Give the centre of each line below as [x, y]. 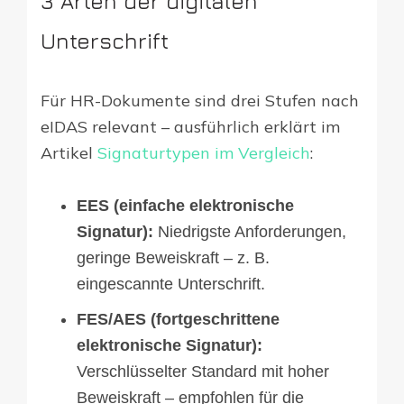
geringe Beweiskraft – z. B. [173, 258]
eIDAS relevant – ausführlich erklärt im [190, 127]
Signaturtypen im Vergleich [204, 153]
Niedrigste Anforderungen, [250, 232]
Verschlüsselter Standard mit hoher [203, 372]
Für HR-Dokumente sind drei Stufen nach [200, 101]
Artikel [69, 153]
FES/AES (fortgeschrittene [178, 320]
